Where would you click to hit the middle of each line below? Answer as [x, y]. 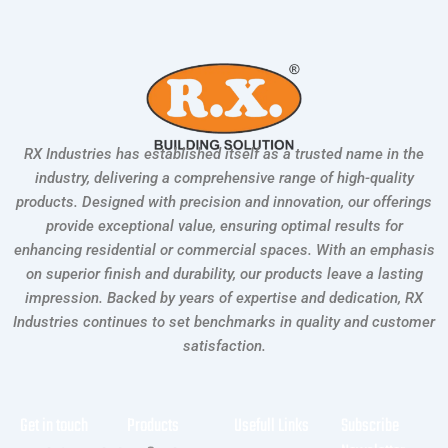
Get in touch [54, 426]
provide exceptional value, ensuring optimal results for [224, 225]
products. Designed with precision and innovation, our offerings [224, 201]
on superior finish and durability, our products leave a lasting [224, 273]
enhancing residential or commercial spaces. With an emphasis [224, 249]
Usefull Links [271, 426]
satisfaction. [224, 345]
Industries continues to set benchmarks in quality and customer [224, 321]
